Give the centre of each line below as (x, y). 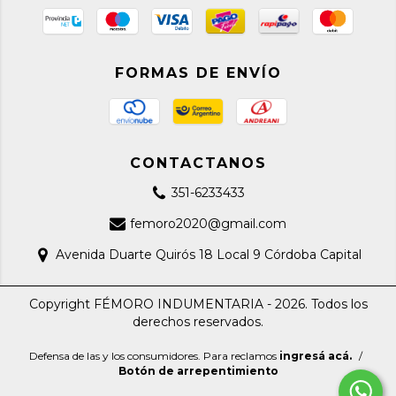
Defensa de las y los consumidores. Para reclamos (153, 356)
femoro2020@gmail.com (209, 224)
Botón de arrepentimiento (198, 371)
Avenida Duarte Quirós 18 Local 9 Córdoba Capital (208, 255)
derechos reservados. (198, 322)
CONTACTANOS (198, 164)
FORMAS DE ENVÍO (198, 73)
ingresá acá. (316, 356)
